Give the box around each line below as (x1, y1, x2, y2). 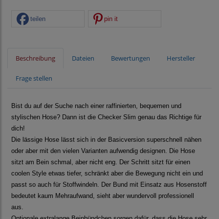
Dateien (72, 54, 94, 63)
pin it (104, 15, 118, 22)
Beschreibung (16, 54, 55, 63)
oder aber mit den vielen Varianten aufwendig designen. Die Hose (11, 147, 195, 155)
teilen (30, 15, 45, 22)
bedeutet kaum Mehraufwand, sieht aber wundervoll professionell (11, 192, 194, 200)
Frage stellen (16, 74, 52, 83)
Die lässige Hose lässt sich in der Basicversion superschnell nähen (11, 136, 201, 144)
